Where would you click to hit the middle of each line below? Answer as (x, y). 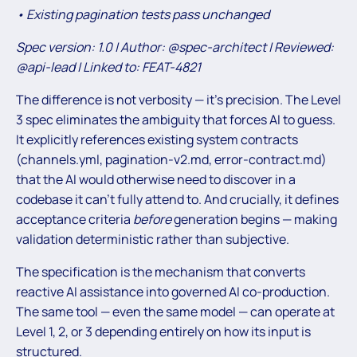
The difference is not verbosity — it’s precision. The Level (178, 99)
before (152, 219)
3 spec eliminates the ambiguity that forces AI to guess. (176, 119)
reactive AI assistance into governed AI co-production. (173, 291)
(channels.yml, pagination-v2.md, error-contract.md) (171, 159)
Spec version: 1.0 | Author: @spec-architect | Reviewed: (175, 47)
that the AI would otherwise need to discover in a (156, 179)
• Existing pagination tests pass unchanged (143, 14)
